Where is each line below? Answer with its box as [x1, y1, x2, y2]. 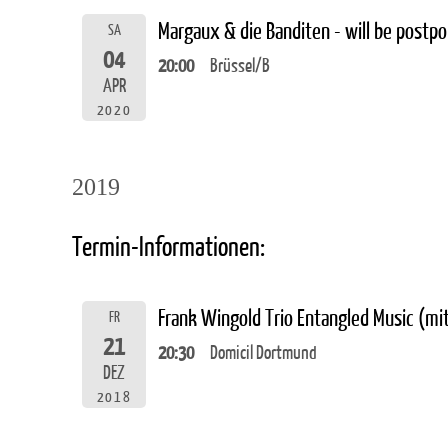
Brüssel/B [210, 55, 270, 77]
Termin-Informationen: [72, 232, 265, 262]
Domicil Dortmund [210, 342, 317, 364]
